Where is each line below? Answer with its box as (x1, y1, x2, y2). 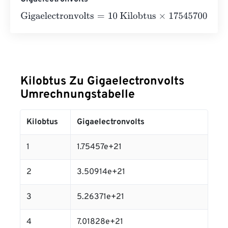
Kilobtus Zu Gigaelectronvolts (20, 74, 184, 89)
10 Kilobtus (90, 11, 130, 22)
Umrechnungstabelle (20, 88, 135, 102)
